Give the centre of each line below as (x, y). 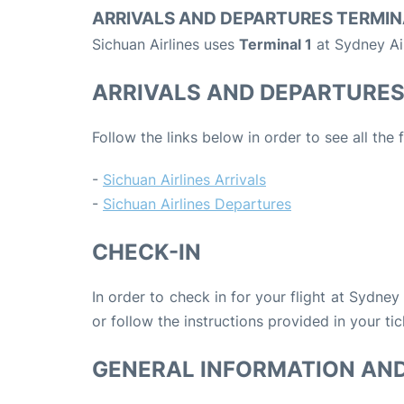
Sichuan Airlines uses (165, 44)
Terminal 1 (275, 44)
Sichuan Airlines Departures (197, 203)
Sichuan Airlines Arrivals (184, 179)
